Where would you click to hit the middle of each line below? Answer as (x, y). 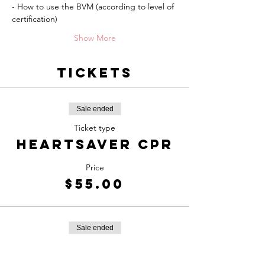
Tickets (95, 73)
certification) (35, 19)
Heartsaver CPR (95, 144)
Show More (95, 38)
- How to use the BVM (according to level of (94, 7)
